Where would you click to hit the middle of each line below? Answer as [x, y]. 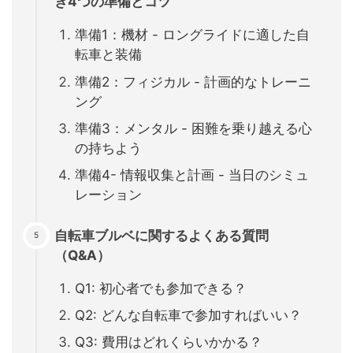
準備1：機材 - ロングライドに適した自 [192, 35]
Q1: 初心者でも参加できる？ [160, 288]
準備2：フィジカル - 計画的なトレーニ [193, 82]
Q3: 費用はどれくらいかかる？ [168, 342]
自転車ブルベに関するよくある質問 [162, 235]
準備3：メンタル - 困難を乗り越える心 [193, 128]
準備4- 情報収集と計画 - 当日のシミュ [191, 175]
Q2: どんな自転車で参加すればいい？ [188, 316]
